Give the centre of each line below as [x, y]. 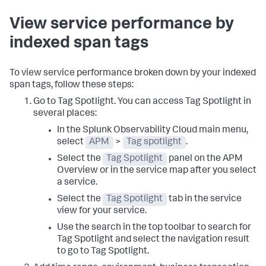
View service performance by [122, 25]
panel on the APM [205, 159]
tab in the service [204, 200]
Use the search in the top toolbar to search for [154, 228]
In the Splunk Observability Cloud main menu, [153, 131]
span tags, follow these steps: [72, 86]
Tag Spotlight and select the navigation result [153, 240]
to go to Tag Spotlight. [103, 252]
